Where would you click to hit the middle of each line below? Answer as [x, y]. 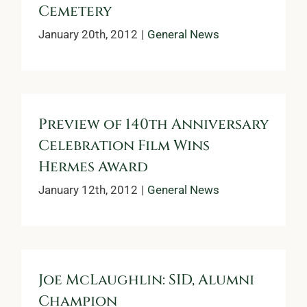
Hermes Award [93, 167]
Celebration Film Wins [124, 146]
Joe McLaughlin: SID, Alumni [146, 280]
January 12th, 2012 [88, 189]
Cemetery [75, 11]
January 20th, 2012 [88, 34]
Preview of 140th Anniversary [153, 124]
